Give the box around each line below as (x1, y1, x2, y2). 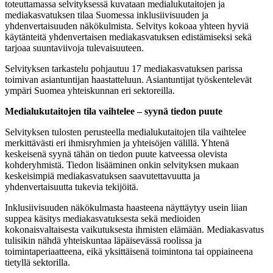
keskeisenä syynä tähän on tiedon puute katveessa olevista (5, 148, 227, 159)
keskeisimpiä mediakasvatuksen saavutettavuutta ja (5, 170, 200, 181)
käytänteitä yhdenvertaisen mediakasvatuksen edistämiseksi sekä (5, 31, 252, 42)
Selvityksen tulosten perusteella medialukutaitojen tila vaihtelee (5, 126, 246, 137)
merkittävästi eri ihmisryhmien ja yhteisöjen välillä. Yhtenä (5, 137, 229, 148)
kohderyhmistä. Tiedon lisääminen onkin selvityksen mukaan (5, 159, 239, 170)
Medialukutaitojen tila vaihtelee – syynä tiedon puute (5, 105, 222, 116)
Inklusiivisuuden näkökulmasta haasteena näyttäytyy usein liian (5, 202, 247, 213)
